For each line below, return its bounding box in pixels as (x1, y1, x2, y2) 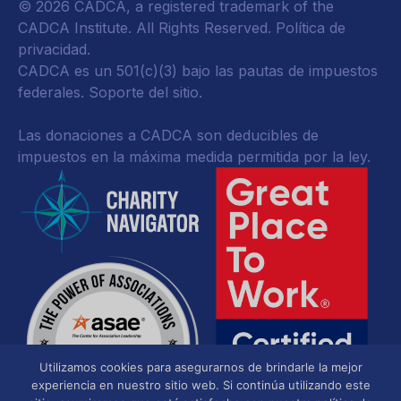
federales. (18, 83, 89, 101)
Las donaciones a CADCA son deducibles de (18, 126, 319, 144)
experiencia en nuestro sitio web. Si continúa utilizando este (30, 378, 371, 392)
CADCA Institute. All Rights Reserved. (18, 19, 276, 37)
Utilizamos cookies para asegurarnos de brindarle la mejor (38, 360, 363, 374)
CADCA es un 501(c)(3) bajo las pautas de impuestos (18, 62, 378, 80)
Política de (276, 19, 346, 37)
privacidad (18, 40, 87, 58)
